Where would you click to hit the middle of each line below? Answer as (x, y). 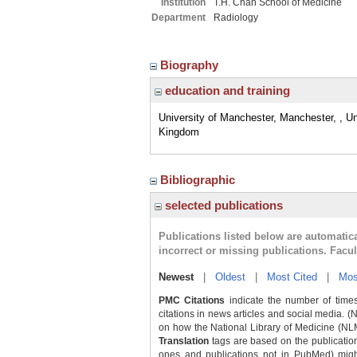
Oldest (230, 277)
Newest (176, 277)
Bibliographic (199, 180)
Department (178, 18)
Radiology (236, 18)
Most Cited (292, 277)
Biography (191, 65)
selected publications (222, 205)
